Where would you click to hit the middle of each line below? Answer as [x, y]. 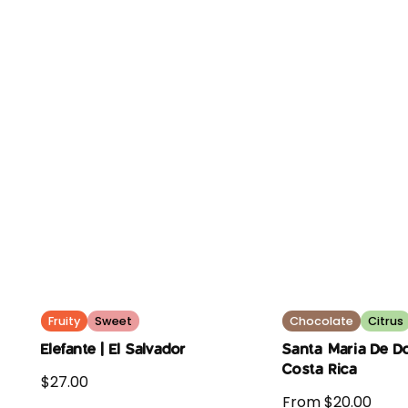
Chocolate [321, 321]
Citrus [386, 321]
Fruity [64, 321]
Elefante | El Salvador [114, 349]
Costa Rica [320, 369]
